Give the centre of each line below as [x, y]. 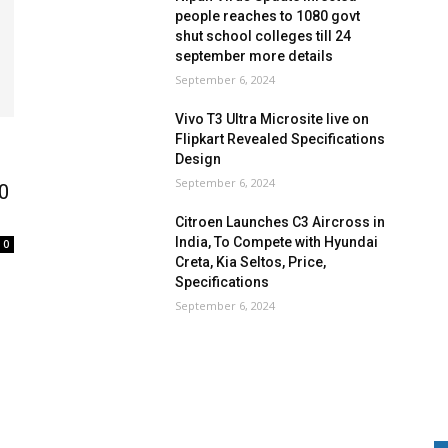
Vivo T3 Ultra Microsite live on [272, 119]
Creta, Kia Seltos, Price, [251, 262]
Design [198, 159]
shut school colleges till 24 [263, 36]
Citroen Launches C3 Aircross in [280, 222]
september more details [254, 56]
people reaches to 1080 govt [268, 16]
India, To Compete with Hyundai [277, 242]
